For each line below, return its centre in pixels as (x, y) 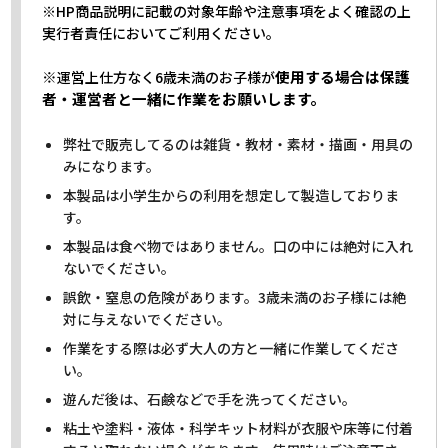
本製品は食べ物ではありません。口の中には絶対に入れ (238, 245)
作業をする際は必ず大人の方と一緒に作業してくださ (231, 347)
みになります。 (112, 165)
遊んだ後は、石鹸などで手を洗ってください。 (210, 398)
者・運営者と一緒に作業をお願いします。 (184, 99)
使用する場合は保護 (343, 77)
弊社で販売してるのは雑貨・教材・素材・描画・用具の (238, 143)
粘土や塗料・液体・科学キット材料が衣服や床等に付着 (238, 427)
